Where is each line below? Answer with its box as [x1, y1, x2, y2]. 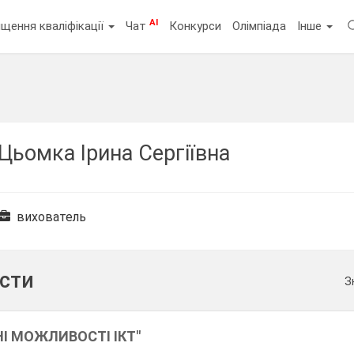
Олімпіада [232, 18, 287, 33]
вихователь [13, 209, 87, 224]
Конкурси [169, 18, 222, 33]
